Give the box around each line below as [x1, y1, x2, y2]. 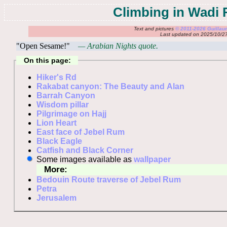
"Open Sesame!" [16, 42, 78, 51]
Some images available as [36, 155, 134, 164]
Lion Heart [36, 118, 77, 127]
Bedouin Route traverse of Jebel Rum [36, 175, 181, 184]
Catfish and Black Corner [36, 145, 134, 155]
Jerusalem [36, 193, 77, 202]
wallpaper [134, 155, 171, 164]
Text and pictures [133, 25, 175, 31]
